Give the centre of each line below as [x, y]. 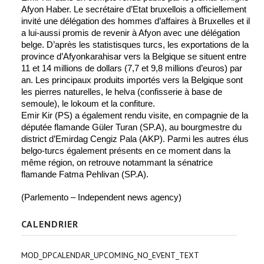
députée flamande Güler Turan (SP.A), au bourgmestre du [131, 127]
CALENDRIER [50, 224]
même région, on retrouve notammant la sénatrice [117, 163]
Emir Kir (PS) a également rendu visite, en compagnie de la [135, 115]
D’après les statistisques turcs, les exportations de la [148, 45]
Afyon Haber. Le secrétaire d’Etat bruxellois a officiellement [134, 9]
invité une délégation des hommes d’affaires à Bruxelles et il [136, 21]
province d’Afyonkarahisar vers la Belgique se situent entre [134, 57]
